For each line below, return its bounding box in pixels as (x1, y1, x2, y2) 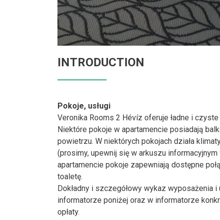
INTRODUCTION (57, 55, 144, 69)
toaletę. (57, 172, 82, 181)
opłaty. (57, 207, 80, 217)
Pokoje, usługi (57, 101, 110, 110)
